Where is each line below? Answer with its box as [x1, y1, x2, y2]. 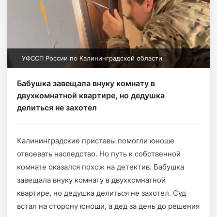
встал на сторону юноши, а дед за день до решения [17, 201, 200, 211]
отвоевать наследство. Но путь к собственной [17, 149, 181, 158]
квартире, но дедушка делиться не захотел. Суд [17, 188, 186, 198]
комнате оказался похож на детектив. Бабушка [17, 162, 184, 171]
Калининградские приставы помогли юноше [17, 136, 174, 145]
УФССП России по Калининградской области [22, 54, 162, 62]
